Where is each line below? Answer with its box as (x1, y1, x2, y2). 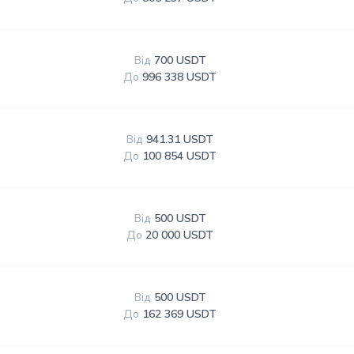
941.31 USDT (146, 132, 214, 147)
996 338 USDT (142, 70, 217, 85)
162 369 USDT (142, 307, 217, 322)
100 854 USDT (142, 149, 217, 164)
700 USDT (153, 53, 206, 68)
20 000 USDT (145, 228, 214, 243)
